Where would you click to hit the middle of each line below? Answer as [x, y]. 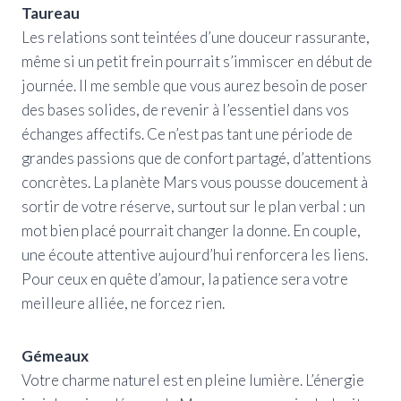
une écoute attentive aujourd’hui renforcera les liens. [195, 254]
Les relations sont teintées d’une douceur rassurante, [196, 37]
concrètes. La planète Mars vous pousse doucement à [195, 182]
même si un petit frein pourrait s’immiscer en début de [197, 61]
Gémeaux [55, 355]
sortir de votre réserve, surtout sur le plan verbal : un [193, 206]
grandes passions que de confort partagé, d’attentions [196, 158]
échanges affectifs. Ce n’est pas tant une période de [187, 133]
